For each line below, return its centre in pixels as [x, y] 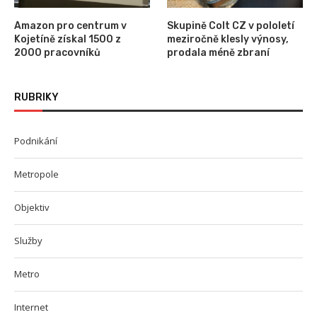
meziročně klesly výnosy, [228, 39]
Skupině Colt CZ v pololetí [231, 25]
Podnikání [36, 140]
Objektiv [32, 207]
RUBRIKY [36, 97]
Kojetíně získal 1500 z [68, 39]
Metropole [36, 174]
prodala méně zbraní [219, 52]
